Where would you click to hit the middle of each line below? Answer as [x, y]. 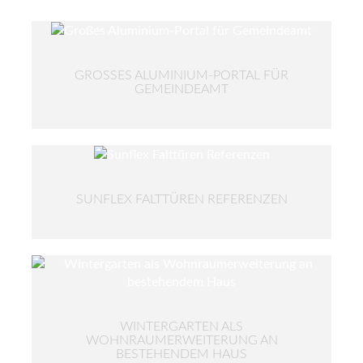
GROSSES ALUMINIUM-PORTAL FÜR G [181, 75]
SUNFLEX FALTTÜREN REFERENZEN [181, 199]
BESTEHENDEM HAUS [181, 354]
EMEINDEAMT [178, 89]
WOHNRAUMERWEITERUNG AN [181, 340]
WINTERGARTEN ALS [181, 326]
